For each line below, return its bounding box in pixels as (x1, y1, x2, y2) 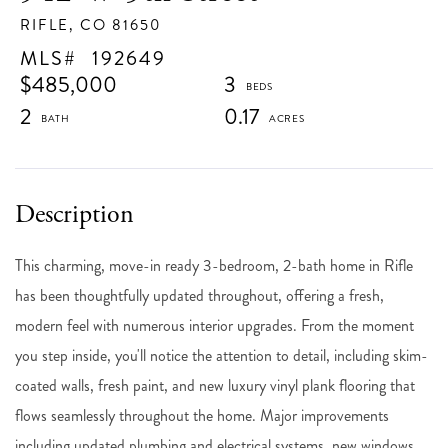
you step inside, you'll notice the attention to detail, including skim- (15, 343, 428, 367)
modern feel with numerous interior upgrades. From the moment (15, 313, 414, 337)
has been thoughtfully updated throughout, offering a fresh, (15, 283, 384, 307)
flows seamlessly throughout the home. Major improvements (15, 403, 389, 427)
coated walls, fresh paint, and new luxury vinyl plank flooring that (15, 373, 415, 397)
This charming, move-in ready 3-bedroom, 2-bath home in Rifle (15, 253, 413, 277)
